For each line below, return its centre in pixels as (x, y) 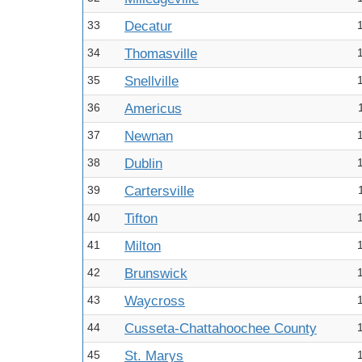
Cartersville (159, 191)
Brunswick (156, 274)
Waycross (155, 301)
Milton (143, 246)
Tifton (141, 219)
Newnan (149, 136)
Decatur (148, 26)
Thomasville (161, 54)
